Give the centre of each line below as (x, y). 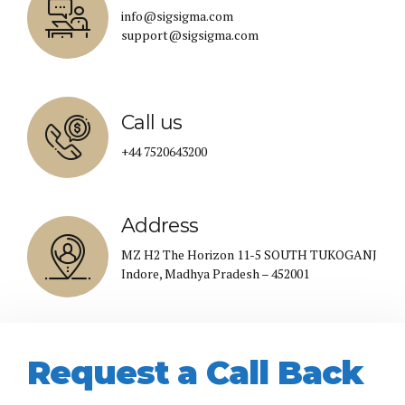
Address (160, 225)
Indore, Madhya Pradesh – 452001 (215, 274)
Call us (152, 122)
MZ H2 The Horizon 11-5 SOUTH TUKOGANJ (249, 255)
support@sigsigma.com (190, 35)
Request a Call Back (195, 372)
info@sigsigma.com (177, 16)
